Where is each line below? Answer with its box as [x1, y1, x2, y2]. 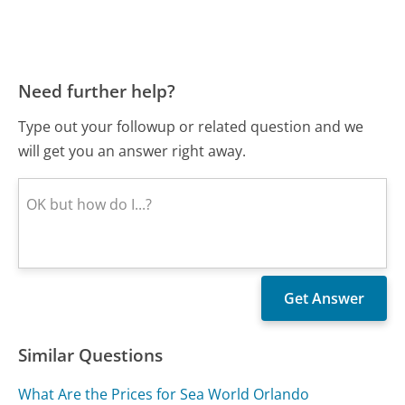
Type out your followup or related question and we [18, 117, 364, 137]
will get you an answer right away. [18, 141, 247, 162]
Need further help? [18, 78, 176, 103]
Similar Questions [18, 343, 164, 368]
